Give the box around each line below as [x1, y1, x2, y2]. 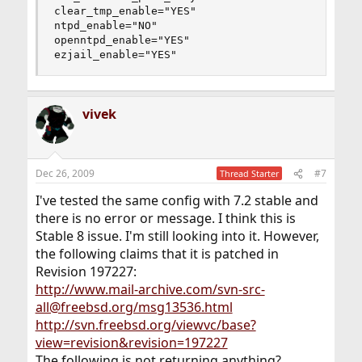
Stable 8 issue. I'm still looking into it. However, [35, 227, 319, 245]
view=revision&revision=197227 [35, 334, 228, 351]
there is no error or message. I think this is [35, 209, 296, 227]
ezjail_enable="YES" [53, 48, 177, 61]
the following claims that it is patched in [35, 245, 279, 263]
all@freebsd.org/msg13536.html [35, 298, 233, 316]
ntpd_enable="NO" [53, 19, 158, 32]
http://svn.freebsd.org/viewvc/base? [35, 316, 256, 334]
